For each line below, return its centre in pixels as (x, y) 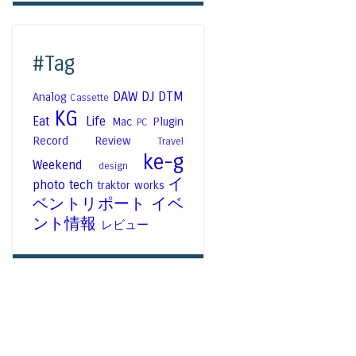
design (113, 166)
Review (113, 141)
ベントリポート (89, 204)
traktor (114, 186)
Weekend (57, 165)
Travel (170, 142)
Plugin (168, 122)
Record (50, 141)
